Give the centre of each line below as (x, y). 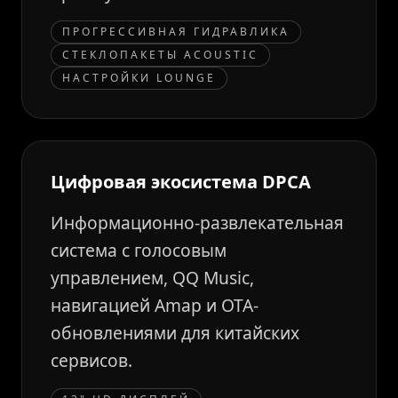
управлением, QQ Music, (152, 278)
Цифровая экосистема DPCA (181, 182)
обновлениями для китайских (175, 333)
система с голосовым (139, 250)
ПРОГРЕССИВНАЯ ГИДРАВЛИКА (176, 32)
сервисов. (92, 360)
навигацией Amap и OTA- (155, 305)
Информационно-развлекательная (197, 223)
